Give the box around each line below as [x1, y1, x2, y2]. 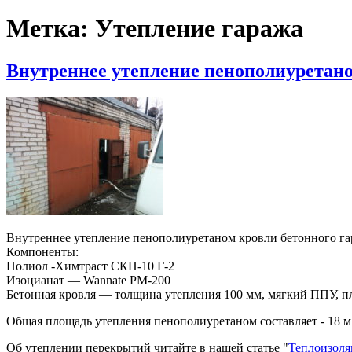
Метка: [6, 14, 95, 43]
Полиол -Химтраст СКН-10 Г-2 [6, 258, 174, 273]
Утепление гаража [95, 14, 303, 43]
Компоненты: [6, 244, 79, 258]
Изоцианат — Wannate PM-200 [6, 273, 170, 287]
